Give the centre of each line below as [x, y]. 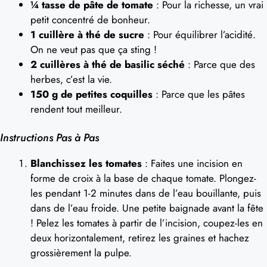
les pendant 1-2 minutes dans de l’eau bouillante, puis [146, 193]
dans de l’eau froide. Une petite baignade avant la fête [147, 208]
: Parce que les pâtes [199, 94]
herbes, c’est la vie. [71, 79]
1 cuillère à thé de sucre [87, 34]
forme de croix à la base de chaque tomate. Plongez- [143, 178]
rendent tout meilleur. [76, 109]
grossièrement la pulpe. [81, 253]
